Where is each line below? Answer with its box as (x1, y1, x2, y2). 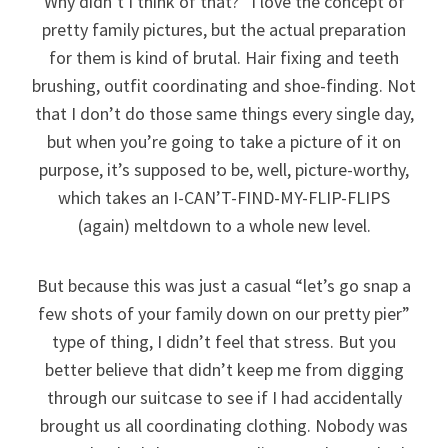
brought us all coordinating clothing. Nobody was (40, 414, 408, 437)
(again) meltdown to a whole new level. (77, 214, 371, 237)
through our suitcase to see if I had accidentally (46, 386, 402, 409)
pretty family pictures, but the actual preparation (42, 18, 406, 41)
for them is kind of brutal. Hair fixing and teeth (49, 46, 399, 69)
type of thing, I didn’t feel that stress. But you (52, 330, 396, 353)
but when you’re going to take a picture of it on (47, 130, 401, 153)
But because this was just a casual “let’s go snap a (37, 274, 411, 297)
